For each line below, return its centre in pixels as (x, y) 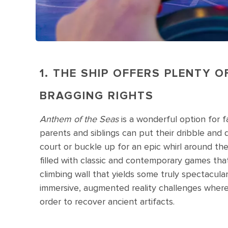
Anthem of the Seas (80, 119)
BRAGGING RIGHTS (97, 96)
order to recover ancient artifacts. (107, 202)
